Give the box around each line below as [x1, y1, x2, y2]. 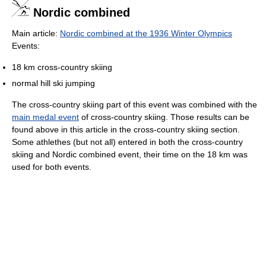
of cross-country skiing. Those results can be [79, 112, 249, 122]
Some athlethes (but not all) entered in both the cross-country [12, 137, 243, 147]
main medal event [12, 112, 79, 122]
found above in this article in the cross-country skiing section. [12, 125, 240, 134]
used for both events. [12, 162, 91, 172]
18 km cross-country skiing [12, 62, 112, 72]
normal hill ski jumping [12, 78, 95, 88]
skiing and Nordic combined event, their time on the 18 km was [12, 150, 248, 159]
